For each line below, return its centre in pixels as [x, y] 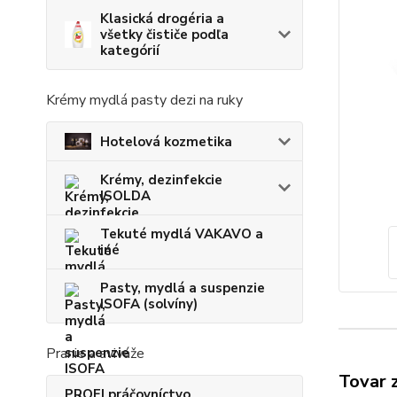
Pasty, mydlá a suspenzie [183, 288]
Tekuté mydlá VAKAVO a [182, 234]
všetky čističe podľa [164, 35]
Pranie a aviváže [95, 354]
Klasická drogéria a [162, 19]
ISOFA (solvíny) [149, 304]
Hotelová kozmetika [166, 141]
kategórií [130, 51]
